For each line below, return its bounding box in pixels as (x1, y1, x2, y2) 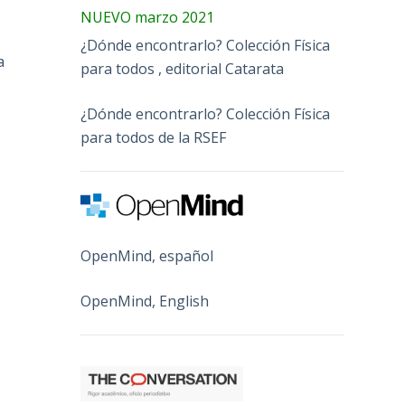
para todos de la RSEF (80, 127, 227, 147)
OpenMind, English (80, 290, 210, 311)
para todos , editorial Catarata (80, 58, 285, 79)
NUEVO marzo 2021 (80, 6, 215, 27)
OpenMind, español (80, 245, 214, 266)
